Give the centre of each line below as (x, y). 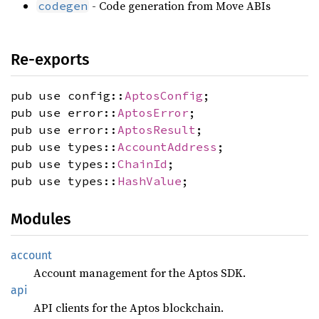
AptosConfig (164, 96)
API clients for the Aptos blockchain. (129, 308)
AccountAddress (167, 147)
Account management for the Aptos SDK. (140, 273)
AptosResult (157, 130)
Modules (41, 219)
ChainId (142, 164)
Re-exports (50, 60)
